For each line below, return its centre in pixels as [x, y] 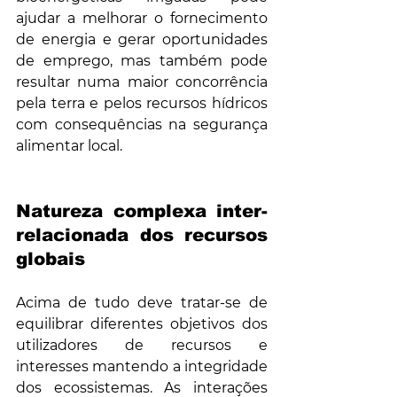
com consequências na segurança [142, 125]
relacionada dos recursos [142, 235]
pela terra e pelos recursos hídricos [142, 104]
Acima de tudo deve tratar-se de [142, 303]
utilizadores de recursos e [142, 346]
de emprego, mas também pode [142, 61]
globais [51, 259]
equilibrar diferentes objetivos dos [142, 324]
